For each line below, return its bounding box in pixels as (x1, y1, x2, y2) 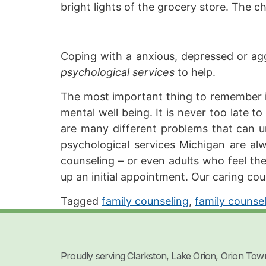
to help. (175, 65, 216, 78)
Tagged (61, 195, 102, 208)
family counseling (102, 195, 189, 208)
